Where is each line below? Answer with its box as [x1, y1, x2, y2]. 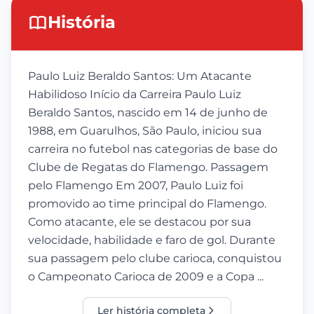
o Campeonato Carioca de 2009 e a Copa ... [28, 270, 264, 283]
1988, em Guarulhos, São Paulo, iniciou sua [28, 124, 261, 137]
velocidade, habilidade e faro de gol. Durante [28, 233, 275, 247]
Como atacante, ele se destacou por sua [28, 215, 251, 228]
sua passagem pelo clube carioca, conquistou [28, 252, 282, 265]
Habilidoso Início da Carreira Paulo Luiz [28, 88, 241, 101]
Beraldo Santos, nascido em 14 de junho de [28, 106, 268, 119]
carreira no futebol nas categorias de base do [28, 142, 278, 156]
